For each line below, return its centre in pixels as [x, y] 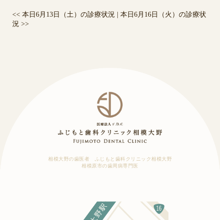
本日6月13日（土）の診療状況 [68, 15]
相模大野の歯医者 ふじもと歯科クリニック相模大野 [110, 159]
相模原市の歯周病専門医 [110, 165]
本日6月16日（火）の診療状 [163, 15]
